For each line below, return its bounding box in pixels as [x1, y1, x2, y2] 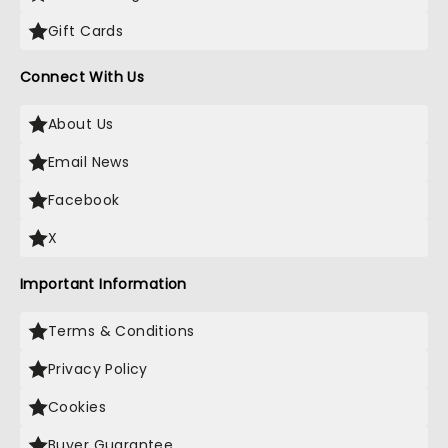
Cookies [48, 397, 106, 417]
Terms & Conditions [48, 321, 195, 341]
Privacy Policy [48, 359, 148, 379]
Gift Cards [48, 21, 124, 41]
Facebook [48, 190, 120, 210]
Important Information [20, 274, 187, 294]
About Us [48, 114, 114, 134]
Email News [48, 152, 130, 172]
